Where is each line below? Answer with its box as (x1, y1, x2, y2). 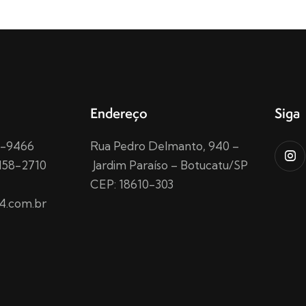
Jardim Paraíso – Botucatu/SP (90, 157, 248, 172)
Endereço (90, 103, 148, 122)
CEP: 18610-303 (90, 176, 173, 191)
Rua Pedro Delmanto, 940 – (90, 138, 239, 153)
